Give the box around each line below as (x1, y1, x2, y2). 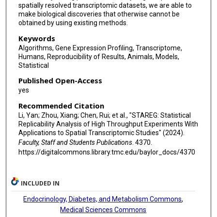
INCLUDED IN (21, 179, 60, 187)
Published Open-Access (18, 76, 102, 86)
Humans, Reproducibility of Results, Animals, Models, (18, 52, 179, 61)
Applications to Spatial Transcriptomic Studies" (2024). (18, 128, 185, 137)
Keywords (18, 33, 55, 43)
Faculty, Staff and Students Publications (18, 138, 132, 146)
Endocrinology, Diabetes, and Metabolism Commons (23, 195, 182, 203)
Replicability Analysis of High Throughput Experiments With (18, 120, 198, 128)
